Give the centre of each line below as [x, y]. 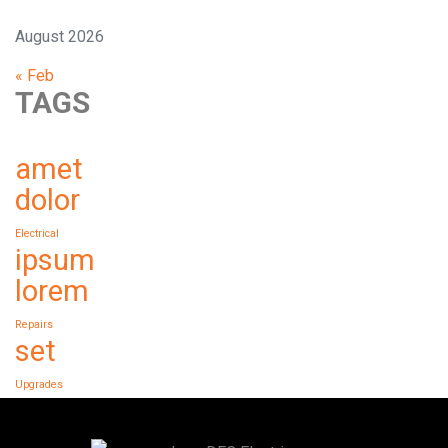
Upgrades [39, 384]
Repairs [34, 324]
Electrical [37, 233]
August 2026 [59, 36]
